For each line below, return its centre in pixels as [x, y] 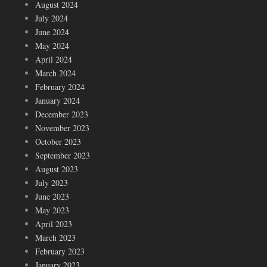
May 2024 [52, 45]
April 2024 [54, 59]
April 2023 [54, 223]
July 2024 [52, 18]
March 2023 [55, 237]
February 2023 [60, 251]
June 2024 [52, 32]
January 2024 [58, 100]
